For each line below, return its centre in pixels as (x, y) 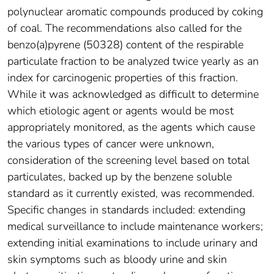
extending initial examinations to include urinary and (132, 243)
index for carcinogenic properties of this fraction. (123, 77)
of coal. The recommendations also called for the (124, 28)
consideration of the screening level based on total (128, 160)
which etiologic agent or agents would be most (120, 110)
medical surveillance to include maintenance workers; (135, 226)
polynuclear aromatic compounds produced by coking (135, 11)
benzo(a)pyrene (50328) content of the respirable (125, 44)
